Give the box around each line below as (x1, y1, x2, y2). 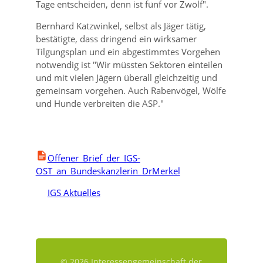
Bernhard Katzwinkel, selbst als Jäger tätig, (35, 20, 206, 32)
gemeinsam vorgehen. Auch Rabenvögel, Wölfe (35, 85, 226, 96)
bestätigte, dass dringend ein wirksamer (35, 33, 197, 45)
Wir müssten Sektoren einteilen (96, 59, 222, 70)
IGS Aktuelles (47, 187, 100, 198)
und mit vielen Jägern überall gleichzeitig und (35, 72, 217, 83)
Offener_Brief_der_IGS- (47, 152, 140, 164)
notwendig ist (35, 59, 93, 70)
